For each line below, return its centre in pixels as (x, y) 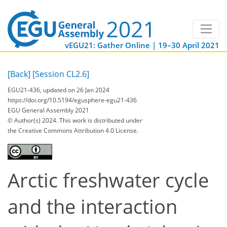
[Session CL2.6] (61, 74)
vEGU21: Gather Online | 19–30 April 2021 (142, 45)
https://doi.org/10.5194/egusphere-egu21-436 (72, 100)
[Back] (19, 74)
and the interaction (92, 206)
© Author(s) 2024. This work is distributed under (75, 120)
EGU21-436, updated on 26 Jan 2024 (59, 90)
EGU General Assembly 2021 (48, 110)
